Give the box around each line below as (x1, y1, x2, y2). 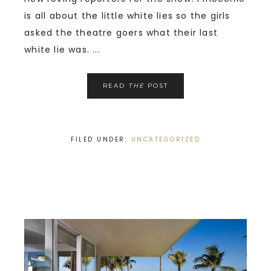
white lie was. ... (24, 43, 100, 56)
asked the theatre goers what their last (24, 26, 218, 39)
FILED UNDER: (71, 134, 131, 144)
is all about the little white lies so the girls (24, 9, 230, 22)
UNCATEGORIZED (131, 134, 200, 144)
